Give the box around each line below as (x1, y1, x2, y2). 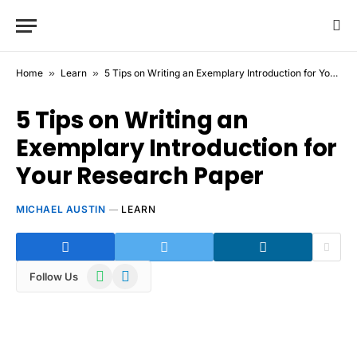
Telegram (112, 265, 160, 278)
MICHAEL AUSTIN (16, 203, 106, 215)
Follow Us (29, 269, 78, 283)
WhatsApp (86, 265, 142, 278)
